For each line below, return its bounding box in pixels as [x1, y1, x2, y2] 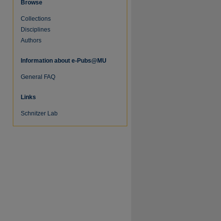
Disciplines [21, 26, 50, 33]
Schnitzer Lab [21, 110, 58, 117]
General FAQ [21, 74, 55, 80]
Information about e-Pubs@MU [21, 57, 107, 64]
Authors [21, 37, 41, 44]
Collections [21, 15, 51, 22]
